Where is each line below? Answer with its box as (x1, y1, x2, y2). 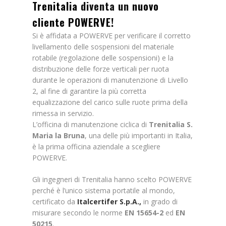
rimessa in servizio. (32, 108, 94, 118)
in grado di (141, 197, 178, 206)
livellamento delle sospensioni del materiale (32, 42, 174, 51)
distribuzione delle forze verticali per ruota (32, 64, 169, 74)
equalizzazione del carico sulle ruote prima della (32, 97, 188, 107)
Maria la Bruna (32, 131, 85, 140)
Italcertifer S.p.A (77, 197, 137, 206)
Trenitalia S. (149, 120, 193, 129)
